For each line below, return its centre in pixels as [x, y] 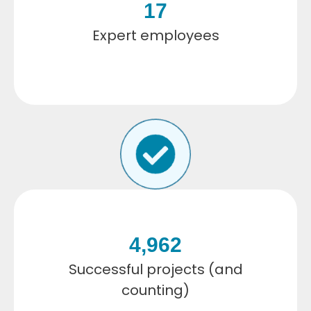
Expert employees [155, 35]
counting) [155, 290]
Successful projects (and [155, 269]
